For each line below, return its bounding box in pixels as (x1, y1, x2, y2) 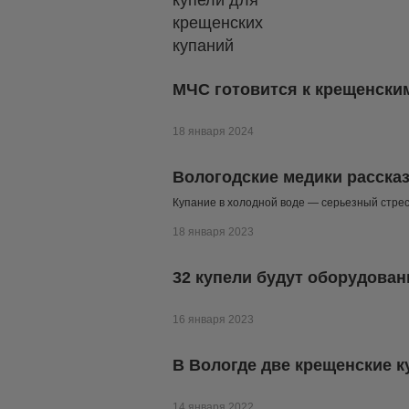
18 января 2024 (173, 125, 254, 139)
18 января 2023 (173, 225, 254, 239)
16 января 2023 (173, 313, 254, 327)
